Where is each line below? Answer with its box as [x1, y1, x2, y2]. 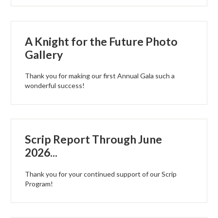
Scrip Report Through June [25, 132, 163, 146]
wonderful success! [25, 81, 85, 90]
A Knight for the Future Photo [25, 34, 178, 48]
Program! [25, 179, 54, 188]
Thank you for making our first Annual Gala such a [25, 71, 175, 80]
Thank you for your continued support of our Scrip [25, 169, 177, 178]
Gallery [25, 47, 63, 61]
